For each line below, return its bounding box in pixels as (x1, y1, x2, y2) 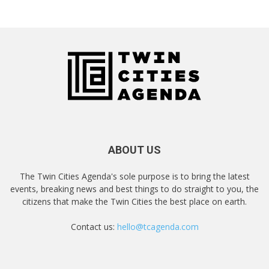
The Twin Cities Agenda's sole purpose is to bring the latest (19, 170, 250, 182)
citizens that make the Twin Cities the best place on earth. (22, 195, 247, 207)
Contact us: (70, 220, 117, 232)
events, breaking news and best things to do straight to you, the (10, 183, 259, 195)
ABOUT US (108, 143, 161, 156)
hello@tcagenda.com (116, 220, 199, 232)
